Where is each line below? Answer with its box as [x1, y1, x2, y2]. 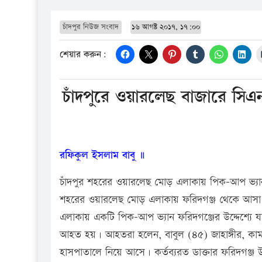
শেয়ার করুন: [60, 48, 106, 62]
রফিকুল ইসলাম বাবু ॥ [60, 147, 144, 163]
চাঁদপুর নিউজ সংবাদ [63, 21, 119, 32]
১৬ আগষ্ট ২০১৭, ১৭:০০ [132, 21, 200, 32]
